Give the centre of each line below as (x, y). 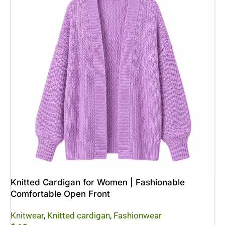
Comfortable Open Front (60, 194)
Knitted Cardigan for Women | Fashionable (98, 182)
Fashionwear (138, 215)
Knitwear (27, 215)
